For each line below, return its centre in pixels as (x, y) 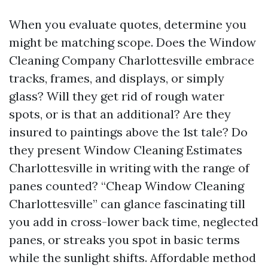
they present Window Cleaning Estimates (126, 150)
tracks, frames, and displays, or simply (117, 78)
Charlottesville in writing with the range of (129, 167)
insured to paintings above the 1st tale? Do (128, 132)
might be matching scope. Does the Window (133, 42)
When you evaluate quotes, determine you (128, 24)
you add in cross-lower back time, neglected (134, 221)
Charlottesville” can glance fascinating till (127, 203)
